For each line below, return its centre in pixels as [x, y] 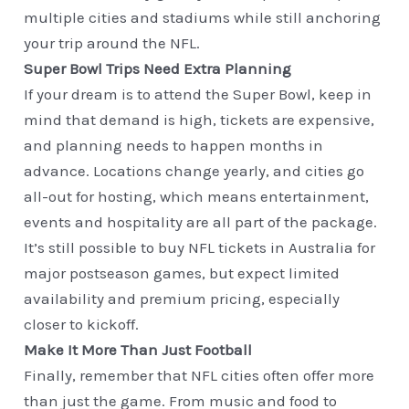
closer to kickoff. [82, 325]
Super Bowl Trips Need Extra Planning [158, 69]
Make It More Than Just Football [138, 350]
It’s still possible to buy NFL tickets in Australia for [200, 248]
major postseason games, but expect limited [182, 273]
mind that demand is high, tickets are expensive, [199, 120]
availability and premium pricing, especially [182, 299]
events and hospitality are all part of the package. [201, 222]
